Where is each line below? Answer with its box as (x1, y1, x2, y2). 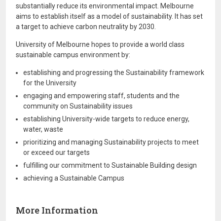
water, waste (23, 125, 63, 133)
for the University (23, 79, 76, 87)
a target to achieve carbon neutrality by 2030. (16, 23, 156, 31)
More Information (16, 204, 98, 216)
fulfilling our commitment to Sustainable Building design (23, 161, 197, 169)
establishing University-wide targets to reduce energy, (23, 115, 189, 123)
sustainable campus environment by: (16, 51, 130, 59)
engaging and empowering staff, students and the (23, 92, 180, 100)
